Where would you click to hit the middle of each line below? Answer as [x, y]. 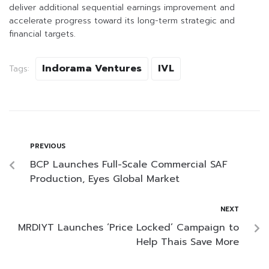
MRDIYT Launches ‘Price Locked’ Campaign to [128, 228]
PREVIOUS [48, 147]
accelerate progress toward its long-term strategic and [122, 21]
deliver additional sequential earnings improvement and [122, 8]
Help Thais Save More [188, 242]
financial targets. [42, 34]
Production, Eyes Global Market [105, 179]
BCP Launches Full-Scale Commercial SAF [129, 165]
